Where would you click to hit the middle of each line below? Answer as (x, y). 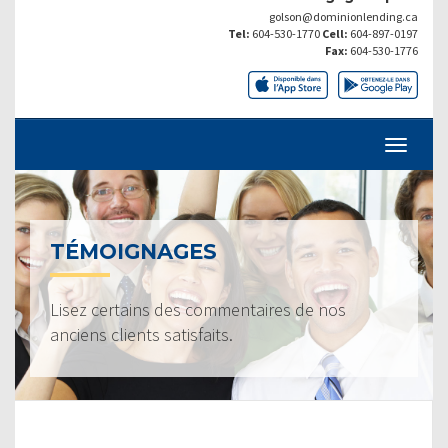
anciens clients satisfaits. (141, 334)
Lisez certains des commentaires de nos (198, 309)
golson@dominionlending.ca (343, 16)
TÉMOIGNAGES (133, 251)
